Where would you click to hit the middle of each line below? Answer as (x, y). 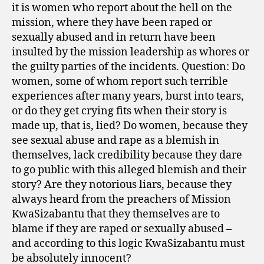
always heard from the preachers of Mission (121, 199)
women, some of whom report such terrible (120, 81)
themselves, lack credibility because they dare (127, 155)
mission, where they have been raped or (112, 22)
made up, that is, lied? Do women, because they (130, 126)
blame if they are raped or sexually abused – (122, 229)
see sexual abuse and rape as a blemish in (115, 140)
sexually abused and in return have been (114, 37)
